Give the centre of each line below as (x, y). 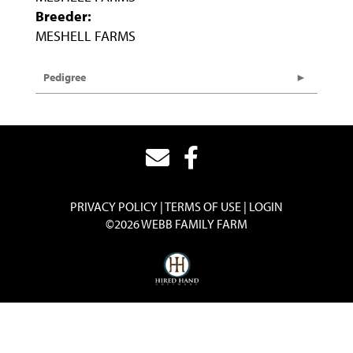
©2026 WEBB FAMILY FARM (176, 224)
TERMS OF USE (203, 206)
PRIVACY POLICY (114, 206)
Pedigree (65, 77)
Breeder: (63, 16)
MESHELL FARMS (85, 36)
